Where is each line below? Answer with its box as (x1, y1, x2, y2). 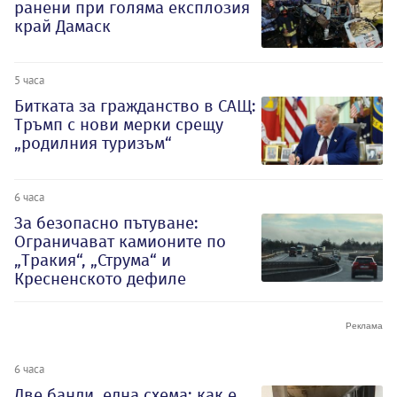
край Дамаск (14, 16, 111, 37)
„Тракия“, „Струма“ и (14, 249, 171, 270)
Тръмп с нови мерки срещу (14, 113, 223, 135)
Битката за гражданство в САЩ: (14, 95, 256, 116)
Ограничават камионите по (14, 230, 226, 252)
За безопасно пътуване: (14, 212, 198, 233)
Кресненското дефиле (14, 268, 186, 289)
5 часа (14, 72, 44, 87)
